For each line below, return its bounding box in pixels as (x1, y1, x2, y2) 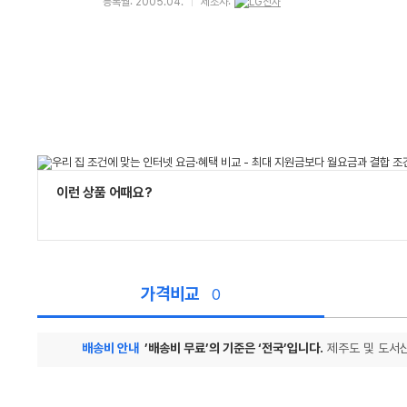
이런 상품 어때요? (56, 184, 153, 201)
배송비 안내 (82, 341, 139, 355)
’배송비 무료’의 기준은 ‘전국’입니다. (144, 341, 323, 355)
